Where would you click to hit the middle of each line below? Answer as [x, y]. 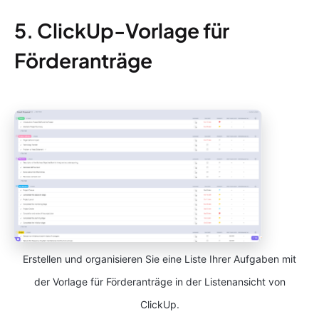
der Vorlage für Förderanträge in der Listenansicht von [159, 282]
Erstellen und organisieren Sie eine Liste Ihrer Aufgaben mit [159, 259]
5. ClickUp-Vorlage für [122, 30]
